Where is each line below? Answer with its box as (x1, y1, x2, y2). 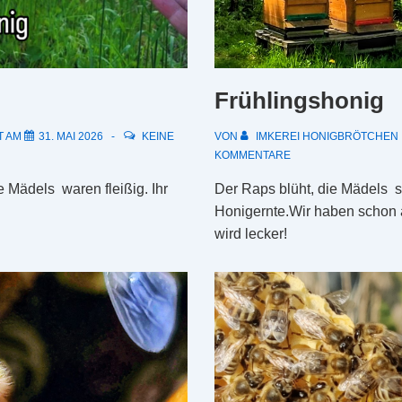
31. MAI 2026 (39, 130, 103, 144)
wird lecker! (214, 226, 287, 242)
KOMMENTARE (214, 149, 291, 162)
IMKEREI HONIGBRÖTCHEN (256, 130, 398, 144)
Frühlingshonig (214, 87, 384, 115)
